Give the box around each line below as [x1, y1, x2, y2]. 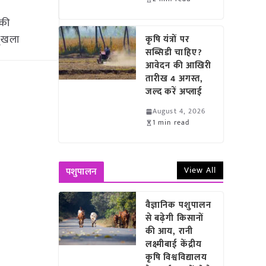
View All [184, 163, 216, 177]
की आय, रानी [145, 224, 193, 239]
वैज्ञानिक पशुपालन [145, 198, 212, 213]
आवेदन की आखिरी [145, 58, 212, 73]
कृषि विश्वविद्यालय [145, 250, 207, 265]
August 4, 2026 [153, 105, 206, 117]
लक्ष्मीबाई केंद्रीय [145, 237, 202, 252]
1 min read [153, 116, 190, 128]
